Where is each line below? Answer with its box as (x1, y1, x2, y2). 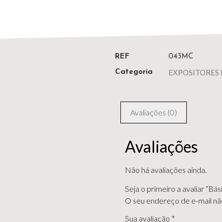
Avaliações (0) (130, 107, 177, 117)
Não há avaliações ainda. (125, 165, 207, 174)
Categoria (115, 68, 153, 76)
